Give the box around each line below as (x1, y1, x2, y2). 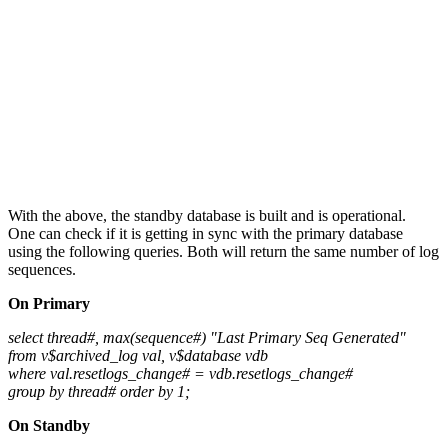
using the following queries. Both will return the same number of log (8, 242, 439, 260)
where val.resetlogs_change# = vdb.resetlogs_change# (8, 364, 353, 382)
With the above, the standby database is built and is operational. (8, 206, 406, 224)
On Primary (8, 294, 90, 312)
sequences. (8, 260, 76, 278)
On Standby (8, 416, 90, 434)
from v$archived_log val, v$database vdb (8, 346, 268, 364)
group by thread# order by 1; (8, 382, 194, 400)
